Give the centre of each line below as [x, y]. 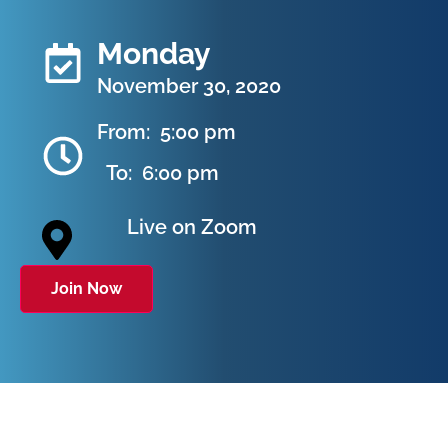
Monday [153, 54]
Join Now [86, 288]
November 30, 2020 [188, 86]
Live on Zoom [191, 227]
